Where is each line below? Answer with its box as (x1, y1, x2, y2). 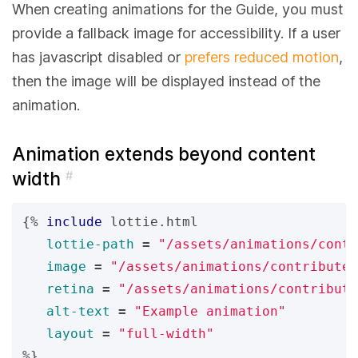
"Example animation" (134, 304, 286, 319)
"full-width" (118, 326, 214, 341)
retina (46, 281, 94, 296)
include (46, 214, 102, 229)
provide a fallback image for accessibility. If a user (12, 25, 340, 42)
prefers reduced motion (185, 49, 339, 66)
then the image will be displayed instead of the (12, 73, 320, 89)
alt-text (46, 304, 110, 319)
